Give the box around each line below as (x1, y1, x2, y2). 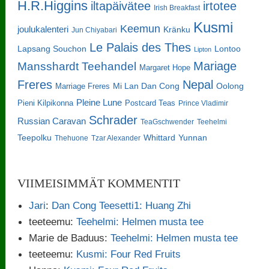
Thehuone (55, 133, 89, 142)
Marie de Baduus (29, 231, 105, 244)
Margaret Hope (139, 62, 191, 72)
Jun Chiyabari (71, 25, 118, 34)
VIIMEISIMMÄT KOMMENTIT (17, 176, 181, 190)
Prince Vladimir (178, 98, 229, 107)
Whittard (144, 132, 176, 142)
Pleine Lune (76, 97, 122, 107)
